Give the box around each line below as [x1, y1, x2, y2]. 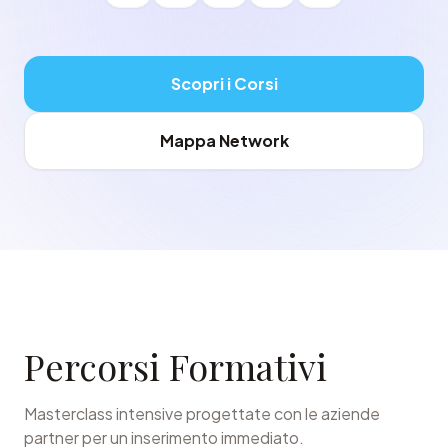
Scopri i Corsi [170, 73, 278, 94]
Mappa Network [159, 130, 289, 151]
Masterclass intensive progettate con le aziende [24, 403, 380, 424]
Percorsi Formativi [24, 342, 327, 390]
